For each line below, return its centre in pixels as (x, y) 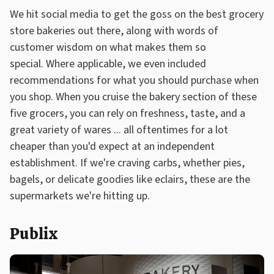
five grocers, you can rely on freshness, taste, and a (128, 113)
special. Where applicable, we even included (108, 64)
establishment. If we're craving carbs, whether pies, (127, 163)
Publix (34, 233)
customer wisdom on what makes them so (108, 47)
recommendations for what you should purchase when (134, 80)
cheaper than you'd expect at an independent (112, 146)
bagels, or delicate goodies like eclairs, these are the (130, 179)
